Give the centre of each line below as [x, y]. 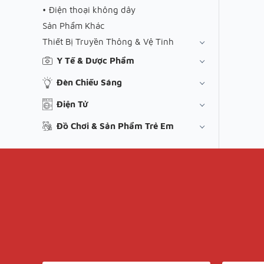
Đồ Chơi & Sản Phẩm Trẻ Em [115, 126]
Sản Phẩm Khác [73, 25]
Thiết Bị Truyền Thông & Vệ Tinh [108, 42]
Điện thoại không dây [92, 9]
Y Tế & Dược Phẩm [95, 61]
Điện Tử [72, 104]
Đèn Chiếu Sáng [89, 82]
